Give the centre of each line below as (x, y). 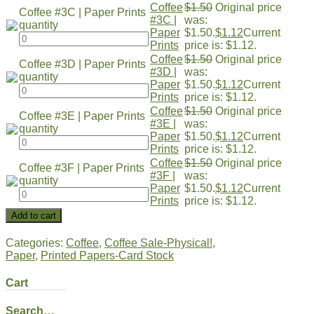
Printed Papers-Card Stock (107, 255)
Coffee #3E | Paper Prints (82, 116)
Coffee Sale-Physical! (158, 243)
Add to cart (34, 215)
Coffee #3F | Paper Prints (82, 168)
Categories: (36, 243)
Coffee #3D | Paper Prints (82, 64)
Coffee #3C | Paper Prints (82, 12)
